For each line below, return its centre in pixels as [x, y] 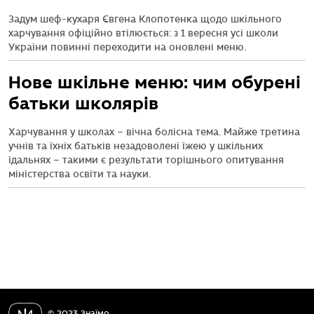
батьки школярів [83, 103]
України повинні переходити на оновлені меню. [127, 47]
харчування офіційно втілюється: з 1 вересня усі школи [143, 33]
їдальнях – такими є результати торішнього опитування [146, 160]
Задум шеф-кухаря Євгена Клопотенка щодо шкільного [145, 19]
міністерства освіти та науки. [80, 174]
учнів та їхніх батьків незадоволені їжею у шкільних [136, 146]
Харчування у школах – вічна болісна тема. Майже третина [154, 132]
